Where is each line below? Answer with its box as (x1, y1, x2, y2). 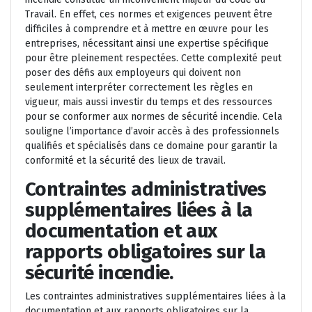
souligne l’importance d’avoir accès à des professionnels (25, 125, 279, 138)
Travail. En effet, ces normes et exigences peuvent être (25, 8, 272, 21)
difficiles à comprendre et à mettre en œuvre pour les (25, 23, 269, 36)
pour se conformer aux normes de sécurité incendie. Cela (25, 111, 282, 123)
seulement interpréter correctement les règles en (25, 81, 253, 94)
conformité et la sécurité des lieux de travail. (25, 155, 226, 167)
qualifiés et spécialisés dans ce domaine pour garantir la (25, 140, 277, 153)
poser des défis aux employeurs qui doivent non (25, 67, 241, 79)
